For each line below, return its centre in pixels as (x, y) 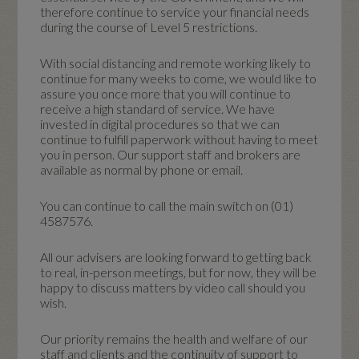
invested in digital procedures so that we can (160, 123)
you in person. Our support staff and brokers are (171, 154)
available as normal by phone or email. (142, 169)
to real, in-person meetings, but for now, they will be (179, 272)
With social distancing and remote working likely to (176, 63)
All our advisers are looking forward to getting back (176, 256)
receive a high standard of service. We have (158, 108)
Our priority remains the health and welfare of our (174, 338)
